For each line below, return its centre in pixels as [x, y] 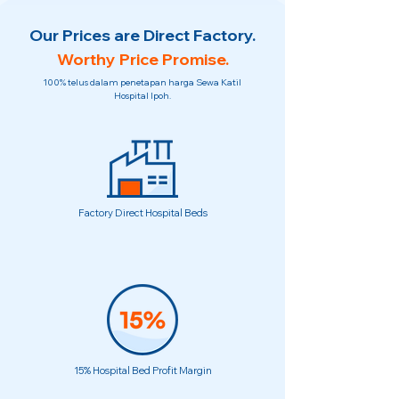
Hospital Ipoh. [142, 96]
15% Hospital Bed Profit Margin [142, 370]
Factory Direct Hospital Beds [142, 213]
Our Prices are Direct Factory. [142, 35]
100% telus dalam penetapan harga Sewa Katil [142, 82]
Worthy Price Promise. [142, 59]
